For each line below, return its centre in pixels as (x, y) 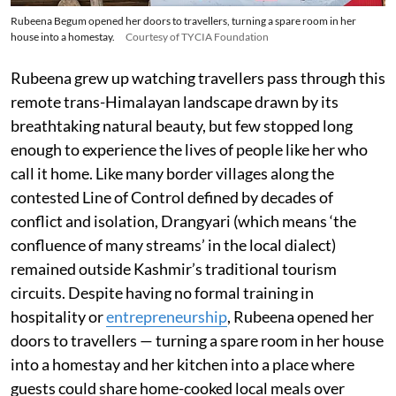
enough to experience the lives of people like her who (189, 150)
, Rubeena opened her (301, 317)
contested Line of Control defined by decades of (172, 198)
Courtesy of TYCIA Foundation (197, 37)
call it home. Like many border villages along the (172, 174)
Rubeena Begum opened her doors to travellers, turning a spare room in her (183, 21)
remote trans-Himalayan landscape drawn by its (175, 102)
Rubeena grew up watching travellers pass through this (198, 78)
